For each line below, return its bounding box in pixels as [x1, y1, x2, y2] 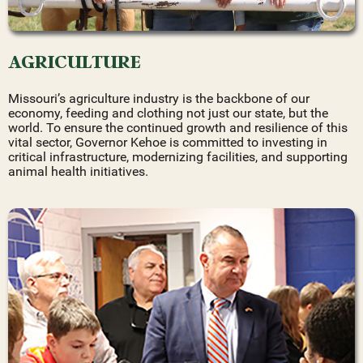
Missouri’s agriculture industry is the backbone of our [8, 90, 310, 106]
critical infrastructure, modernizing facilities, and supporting [8, 148, 348, 164]
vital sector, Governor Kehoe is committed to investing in [8, 134, 327, 150]
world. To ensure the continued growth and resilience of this [8, 119, 348, 135]
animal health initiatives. [8, 163, 148, 179]
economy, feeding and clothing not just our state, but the [8, 105, 328, 121]
